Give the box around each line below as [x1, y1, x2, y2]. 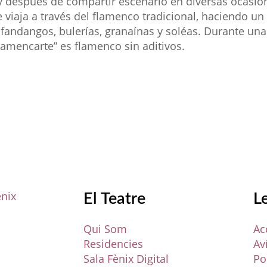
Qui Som [83, 221, 127, 236]
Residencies [83, 236, 143, 251]
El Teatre [83, 190, 145, 207]
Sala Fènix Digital [83, 251, 169, 266]
